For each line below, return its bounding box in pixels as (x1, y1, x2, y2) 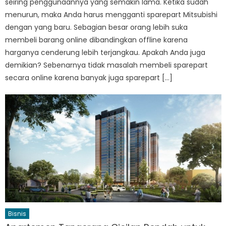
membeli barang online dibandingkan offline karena (5, 34, 188, 45)
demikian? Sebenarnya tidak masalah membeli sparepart (5, 60, 208, 70)
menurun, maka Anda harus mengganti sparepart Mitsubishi (5, 9, 218, 20)
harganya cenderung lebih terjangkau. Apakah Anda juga (5, 47, 206, 58)
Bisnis (8, 209, 27, 218)
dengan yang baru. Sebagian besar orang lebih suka (5, 22, 188, 32)
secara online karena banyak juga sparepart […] (5, 72, 173, 83)
